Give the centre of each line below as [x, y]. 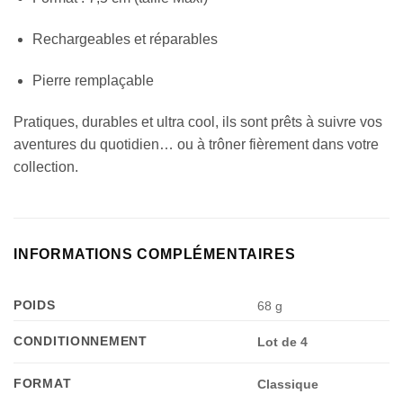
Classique [288, 385]
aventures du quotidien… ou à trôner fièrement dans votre [196, 144]
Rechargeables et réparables [125, 40]
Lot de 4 [283, 342]
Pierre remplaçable [93, 80]
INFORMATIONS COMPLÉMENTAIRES [155, 255]
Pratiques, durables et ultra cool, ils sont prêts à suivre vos [198, 121]
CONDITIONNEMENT [81, 341]
